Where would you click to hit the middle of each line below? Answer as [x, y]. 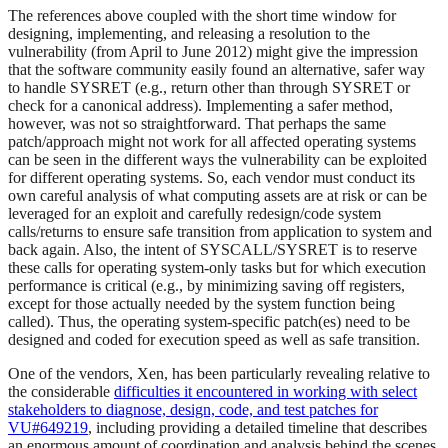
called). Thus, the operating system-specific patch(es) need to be [209, 322]
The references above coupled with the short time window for [202, 16]
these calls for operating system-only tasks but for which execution [217, 268]
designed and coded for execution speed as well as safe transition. [214, 340]
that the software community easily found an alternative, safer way [216, 70]
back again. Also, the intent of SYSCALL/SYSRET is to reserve [212, 250]
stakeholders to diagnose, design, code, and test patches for [193, 410]
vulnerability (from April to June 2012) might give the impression [213, 52]
